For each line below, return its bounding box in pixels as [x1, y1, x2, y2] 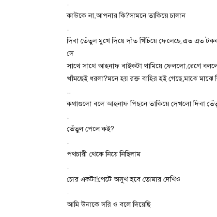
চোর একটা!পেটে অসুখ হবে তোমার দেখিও [67, 174, 181, 184]
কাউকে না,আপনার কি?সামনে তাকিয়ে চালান [67, 11, 186, 20]
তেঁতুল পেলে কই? [67, 124, 114, 133]
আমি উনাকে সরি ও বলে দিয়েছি [67, 200, 151, 209]
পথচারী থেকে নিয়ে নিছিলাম [67, 149, 140, 158]
